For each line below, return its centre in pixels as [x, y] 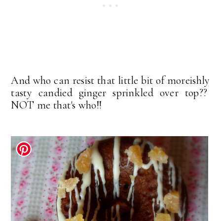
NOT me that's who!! [56, 105]
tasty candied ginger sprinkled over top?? [110, 93]
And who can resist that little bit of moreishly [110, 81]
